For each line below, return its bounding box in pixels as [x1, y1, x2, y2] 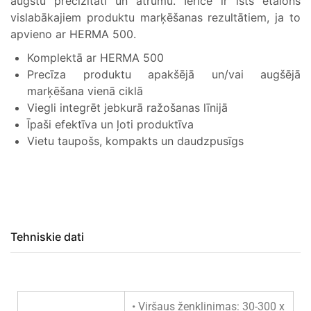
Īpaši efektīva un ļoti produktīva [27, 117, 194, 131]
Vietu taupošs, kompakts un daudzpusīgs [27, 134, 244, 148]
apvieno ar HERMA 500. [10, 27, 136, 41]
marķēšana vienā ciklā [27, 84, 143, 98]
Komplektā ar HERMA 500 [27, 51, 164, 65]
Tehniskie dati [10, 230, 84, 244]
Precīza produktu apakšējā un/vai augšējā [27, 67, 301, 81]
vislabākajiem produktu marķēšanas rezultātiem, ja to [10, 10, 301, 24]
